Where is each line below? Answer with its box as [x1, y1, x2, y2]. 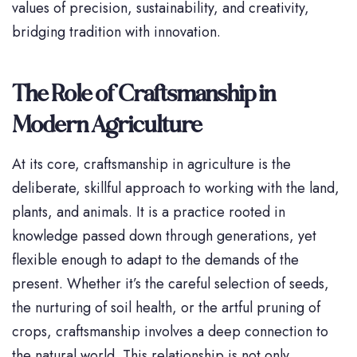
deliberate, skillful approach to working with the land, [12, 178, 339, 199]
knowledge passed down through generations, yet [12, 226, 316, 247]
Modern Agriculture [12, 109, 202, 139]
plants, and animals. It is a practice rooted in [12, 202, 285, 223]
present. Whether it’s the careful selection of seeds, [12, 273, 329, 295]
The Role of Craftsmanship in [12, 78, 275, 108]
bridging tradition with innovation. [12, 22, 221, 43]
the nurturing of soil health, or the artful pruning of [12, 297, 320, 319]
